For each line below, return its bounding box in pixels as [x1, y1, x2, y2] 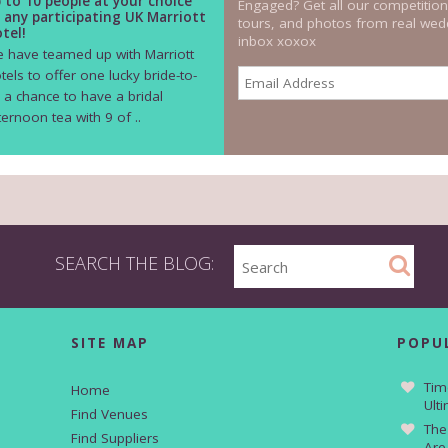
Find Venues [70, 404, 148, 423]
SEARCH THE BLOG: [55, 251, 214, 276]
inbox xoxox [237, 32, 316, 51]
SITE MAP [70, 333, 149, 352]
